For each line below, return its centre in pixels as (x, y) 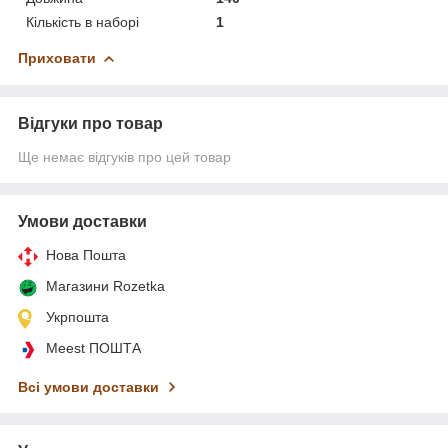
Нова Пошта (86, 254)
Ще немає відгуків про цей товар (124, 156)
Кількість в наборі (82, 21)
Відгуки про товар (90, 123)
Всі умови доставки (88, 386)
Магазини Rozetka (105, 285)
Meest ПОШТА (93, 347)
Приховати (57, 57)
